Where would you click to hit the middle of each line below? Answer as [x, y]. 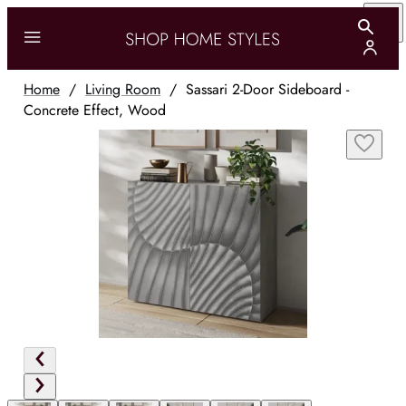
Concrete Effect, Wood [95, 110]
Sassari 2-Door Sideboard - [267, 89]
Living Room [123, 89]
